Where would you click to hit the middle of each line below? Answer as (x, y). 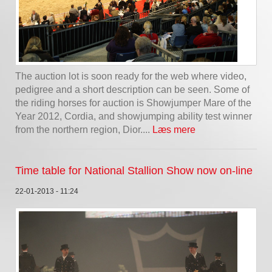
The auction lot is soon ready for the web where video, (131, 76)
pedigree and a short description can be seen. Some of (132, 90)
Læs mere (174, 130)
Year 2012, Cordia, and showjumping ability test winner (134, 117)
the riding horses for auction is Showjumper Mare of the (133, 103)
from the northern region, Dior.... (84, 130)
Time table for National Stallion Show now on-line (134, 171)
